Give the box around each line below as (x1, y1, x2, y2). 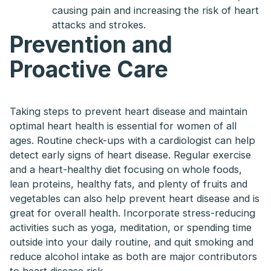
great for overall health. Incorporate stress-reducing (10, 207, 256, 220)
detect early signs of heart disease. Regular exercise (10, 149, 252, 162)
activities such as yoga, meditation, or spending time (10, 221, 252, 234)
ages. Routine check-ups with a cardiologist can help (10, 134, 256, 147)
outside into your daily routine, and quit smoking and (10, 236, 254, 249)
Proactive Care (10, 56, 169, 83)
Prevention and (10, 31, 173, 59)
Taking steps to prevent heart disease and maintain (10, 105, 248, 118)
